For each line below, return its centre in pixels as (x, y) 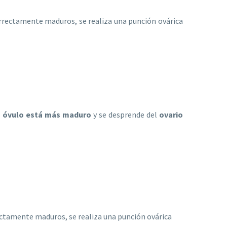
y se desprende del (125, 114)
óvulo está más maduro (47, 114)
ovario (171, 114)
